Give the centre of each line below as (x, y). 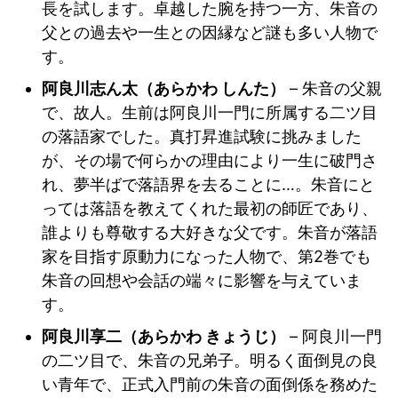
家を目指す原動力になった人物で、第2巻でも (207, 256)
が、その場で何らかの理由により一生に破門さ (210, 160)
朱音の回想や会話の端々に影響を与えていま (202, 280)
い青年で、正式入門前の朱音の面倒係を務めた (210, 384)
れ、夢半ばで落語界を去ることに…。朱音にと (208, 184)
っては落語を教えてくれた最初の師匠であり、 (210, 208)
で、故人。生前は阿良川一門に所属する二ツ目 (210, 112)
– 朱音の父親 (334, 88)
